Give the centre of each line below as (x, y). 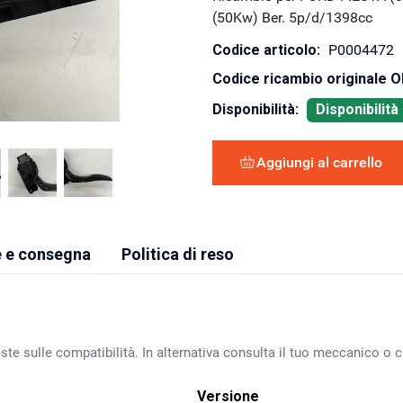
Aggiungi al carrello (319, 162)
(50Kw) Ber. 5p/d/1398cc (292, 17)
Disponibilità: (255, 110)
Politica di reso (178, 254)
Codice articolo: (266, 49)
